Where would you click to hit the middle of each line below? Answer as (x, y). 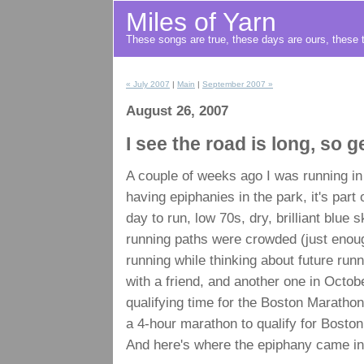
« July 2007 (148, 84)
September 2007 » (238, 84)
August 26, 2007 (177, 110)
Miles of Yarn (201, 22)
